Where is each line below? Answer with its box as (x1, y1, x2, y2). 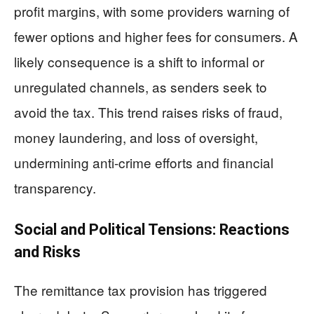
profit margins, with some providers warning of (14, 1, 289, 21)
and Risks (14, 243, 81, 261)
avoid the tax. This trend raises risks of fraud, (14, 102, 282, 122)
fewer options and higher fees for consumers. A (14, 27, 298, 46)
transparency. (14, 178, 96, 198)
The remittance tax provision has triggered (14, 280, 267, 300)
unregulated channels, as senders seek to (14, 77, 267, 97)
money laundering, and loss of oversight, (14, 128, 258, 147)
